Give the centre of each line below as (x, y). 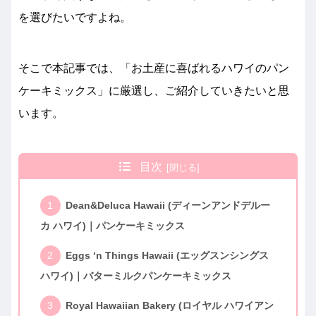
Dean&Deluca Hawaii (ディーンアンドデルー (168, 206)
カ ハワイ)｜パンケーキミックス (112, 225)
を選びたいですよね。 (75, 17)
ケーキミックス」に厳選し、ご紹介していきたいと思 (154, 91)
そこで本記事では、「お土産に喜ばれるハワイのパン (154, 68)
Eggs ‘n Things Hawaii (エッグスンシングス (167, 256)
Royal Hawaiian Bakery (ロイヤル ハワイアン (169, 306)
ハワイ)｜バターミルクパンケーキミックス (135, 276)
